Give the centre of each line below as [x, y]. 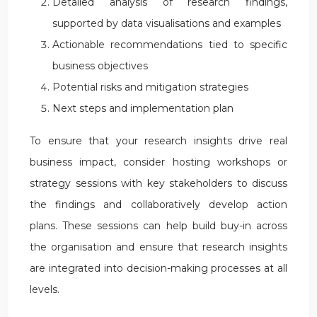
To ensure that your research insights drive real [158, 141]
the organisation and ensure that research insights [158, 247]
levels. [45, 289]
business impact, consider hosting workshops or [158, 162]
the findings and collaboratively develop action [158, 204]
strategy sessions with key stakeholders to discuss [158, 183]
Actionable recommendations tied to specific [170, 45]
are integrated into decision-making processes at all [158, 268]
